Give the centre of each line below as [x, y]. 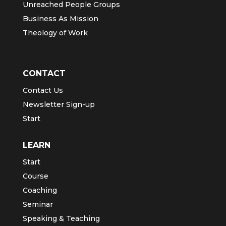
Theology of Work [55, 33]
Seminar [38, 204]
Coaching [40, 190]
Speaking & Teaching [61, 218]
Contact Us [43, 90]
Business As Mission [60, 18]
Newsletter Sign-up [59, 104]
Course [35, 176]
